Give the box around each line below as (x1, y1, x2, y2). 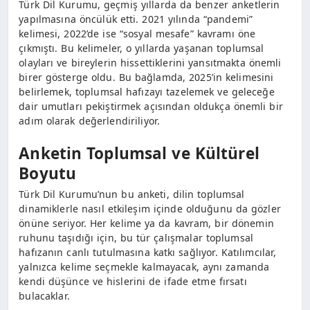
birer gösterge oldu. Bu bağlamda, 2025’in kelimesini (19, 70, 274, 84)
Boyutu (19, 163, 77, 185)
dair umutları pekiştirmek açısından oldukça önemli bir (19, 99, 283, 113)
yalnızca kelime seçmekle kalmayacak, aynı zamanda (19, 259, 270, 273)
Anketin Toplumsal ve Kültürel (19, 143, 259, 165)
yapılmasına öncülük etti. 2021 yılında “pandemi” (19, 12, 253, 26)
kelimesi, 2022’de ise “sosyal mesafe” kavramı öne (19, 26, 256, 40)
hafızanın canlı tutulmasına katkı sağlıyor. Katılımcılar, (19, 245, 277, 259)
